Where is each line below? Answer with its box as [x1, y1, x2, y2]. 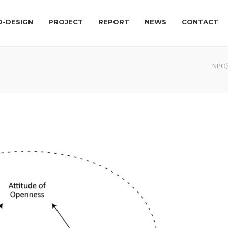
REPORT [98, 18, 129, 26]
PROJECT [48, 18, 83, 26]
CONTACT [182, 18, 218, 26]
